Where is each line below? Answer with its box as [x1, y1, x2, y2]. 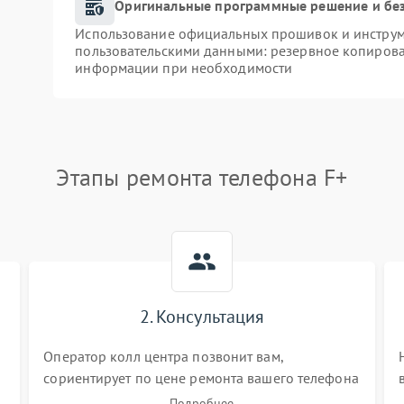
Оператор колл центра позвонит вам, [43, 347, 283, 365]
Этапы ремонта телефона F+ [56, 162, 348, 192]
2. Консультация [139, 305, 265, 328]
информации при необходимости [75, 59, 293, 77]
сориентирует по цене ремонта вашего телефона [43, 369, 359, 387]
